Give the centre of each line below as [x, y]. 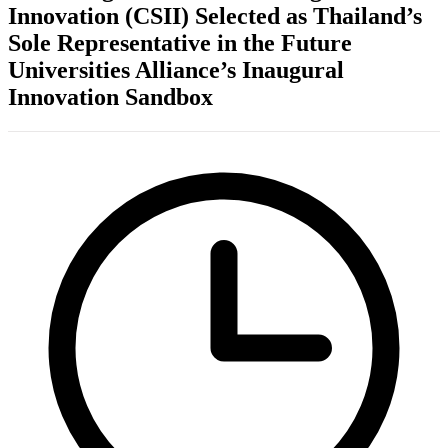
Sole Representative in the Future [180, 42]
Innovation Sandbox [110, 96]
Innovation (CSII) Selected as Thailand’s [215, 15]
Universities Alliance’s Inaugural [176, 69]
